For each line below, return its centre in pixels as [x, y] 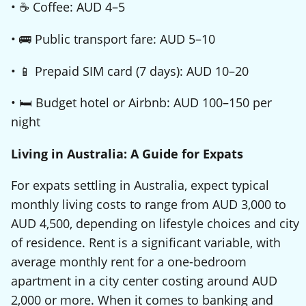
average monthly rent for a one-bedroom [129, 262]
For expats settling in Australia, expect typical [140, 185]
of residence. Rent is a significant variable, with [146, 243]
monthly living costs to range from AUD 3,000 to [149, 205]
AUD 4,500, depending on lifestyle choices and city [155, 224]
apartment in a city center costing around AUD [144, 281]
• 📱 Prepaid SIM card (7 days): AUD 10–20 [130, 71]
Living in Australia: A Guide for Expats [127, 153]
